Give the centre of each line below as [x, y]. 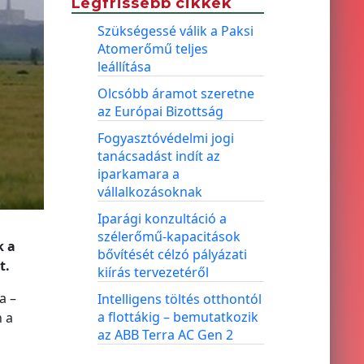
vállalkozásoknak [149, 192]
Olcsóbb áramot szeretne [175, 93]
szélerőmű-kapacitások [169, 236]
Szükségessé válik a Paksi [175, 31]
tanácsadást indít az [158, 156]
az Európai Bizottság [160, 111]
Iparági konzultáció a [162, 219]
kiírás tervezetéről [153, 272]
